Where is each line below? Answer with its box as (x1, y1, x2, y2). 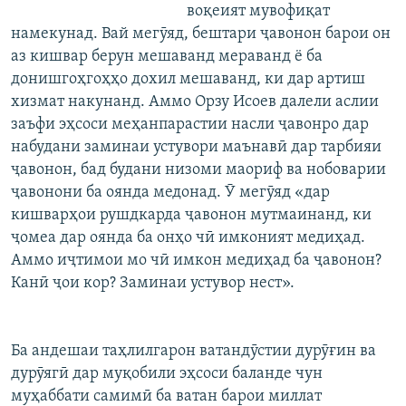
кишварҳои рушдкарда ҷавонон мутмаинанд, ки (11, 207, 372, 225)
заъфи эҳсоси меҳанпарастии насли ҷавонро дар (11, 116, 369, 134)
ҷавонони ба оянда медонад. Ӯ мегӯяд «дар (11, 184, 330, 202)
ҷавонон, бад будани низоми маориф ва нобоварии (11, 161, 386, 179)
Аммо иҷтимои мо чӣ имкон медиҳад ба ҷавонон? (11, 252, 382, 270)
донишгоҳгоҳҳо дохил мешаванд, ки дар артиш (11, 71, 365, 89)
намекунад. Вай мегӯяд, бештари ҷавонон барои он (11, 25, 391, 43)
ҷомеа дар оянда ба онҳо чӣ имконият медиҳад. (11, 229, 365, 247)
